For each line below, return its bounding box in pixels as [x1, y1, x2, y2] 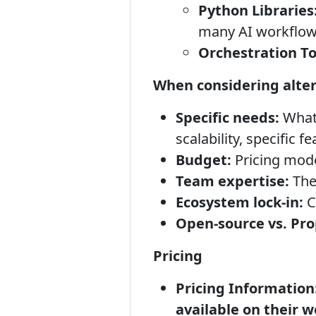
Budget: [176, 150, 231, 169]
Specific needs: [176, 108, 279, 127]
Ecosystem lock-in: [176, 193, 303, 212]
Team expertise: [176, 171, 289, 190]
